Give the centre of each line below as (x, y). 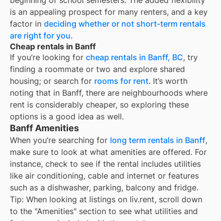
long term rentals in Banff (158, 140)
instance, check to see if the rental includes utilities (105, 164)
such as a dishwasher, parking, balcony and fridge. (104, 188)
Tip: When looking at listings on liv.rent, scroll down (106, 200)
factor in (27, 24)
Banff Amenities (44, 128)
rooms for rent (121, 81)
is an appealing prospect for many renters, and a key (109, 12)
